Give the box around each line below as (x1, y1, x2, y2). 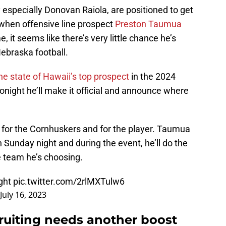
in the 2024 (129, 71, 176, 82)
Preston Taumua (115, 19, 182, 30)
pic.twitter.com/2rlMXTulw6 (13, 176, 125, 187)
